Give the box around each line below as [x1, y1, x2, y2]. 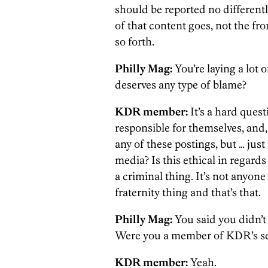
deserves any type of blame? [115, 78, 246, 92]
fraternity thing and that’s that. [115, 185, 261, 199]
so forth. [115, 35, 154, 48]
